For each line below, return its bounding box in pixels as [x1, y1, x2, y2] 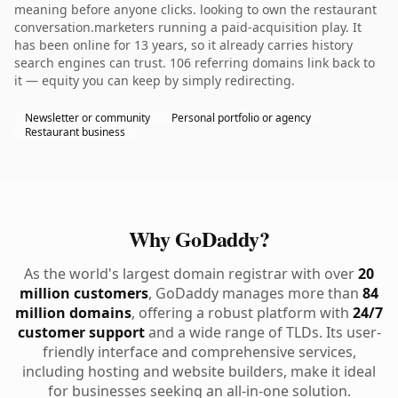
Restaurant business [25, 124, 125, 139]
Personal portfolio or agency [171, 110, 311, 125]
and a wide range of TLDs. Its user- [144, 322, 381, 342]
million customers [20, 283, 148, 303]
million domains [15, 303, 131, 322]
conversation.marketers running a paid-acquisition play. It [14, 19, 362, 36]
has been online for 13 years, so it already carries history [14, 36, 353, 53]
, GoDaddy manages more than [148, 283, 362, 303]
